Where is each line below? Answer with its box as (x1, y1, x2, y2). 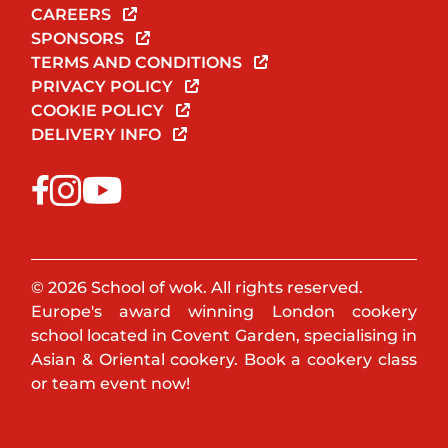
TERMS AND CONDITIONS (31, 53, 247, 73)
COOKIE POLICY (31, 101, 169, 121)
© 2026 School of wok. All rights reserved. (31, 278, 364, 298)
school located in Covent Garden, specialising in (31, 326, 417, 346)
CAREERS (31, 5, 116, 25)
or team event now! (31, 374, 191, 394)
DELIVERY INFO (31, 125, 166, 145)
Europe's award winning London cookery (31, 302, 417, 322)
